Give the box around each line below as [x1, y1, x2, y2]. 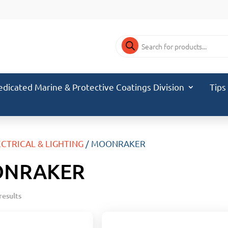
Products [116, 34, 151, 45]
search [116, 43, 142, 53]
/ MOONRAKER [83, 138, 146, 149]
